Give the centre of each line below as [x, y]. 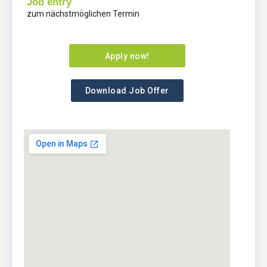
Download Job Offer [127, 90]
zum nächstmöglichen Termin [83, 14]
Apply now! [127, 56]
